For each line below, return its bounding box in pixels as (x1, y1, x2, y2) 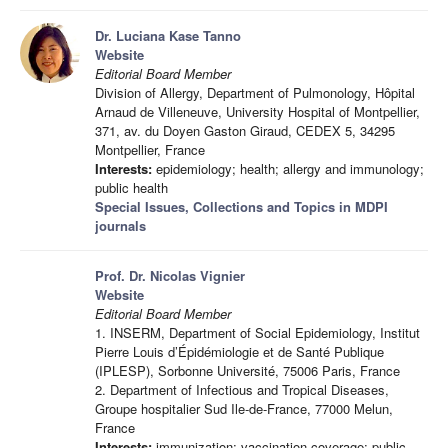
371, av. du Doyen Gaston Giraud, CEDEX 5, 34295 (95, 121, 395, 140)
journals (95, 216, 146, 235)
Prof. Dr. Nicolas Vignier (95, 266, 245, 285)
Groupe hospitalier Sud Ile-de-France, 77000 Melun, (95, 399, 393, 418)
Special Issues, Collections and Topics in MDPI (95, 197, 388, 216)
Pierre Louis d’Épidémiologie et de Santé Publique (95, 342, 384, 361)
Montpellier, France (95, 140, 205, 159)
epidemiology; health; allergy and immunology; (152, 159, 424, 178)
